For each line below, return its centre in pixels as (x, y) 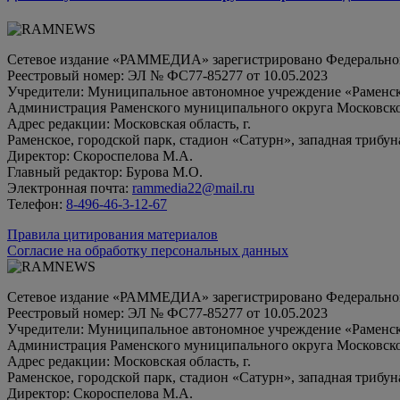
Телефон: (37, 204)
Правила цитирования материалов (112, 235)
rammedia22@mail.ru (193, 188)
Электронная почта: (70, 188)
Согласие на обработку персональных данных (148, 251)
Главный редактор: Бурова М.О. (105, 172)
